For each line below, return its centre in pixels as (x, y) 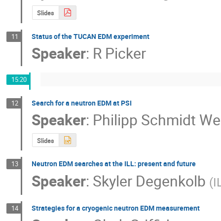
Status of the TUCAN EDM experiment (91, 36)
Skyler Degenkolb (149, 181)
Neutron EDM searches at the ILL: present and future (114, 164)
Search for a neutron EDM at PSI (82, 103)
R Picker (120, 53)
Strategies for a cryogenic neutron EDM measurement (116, 208)
